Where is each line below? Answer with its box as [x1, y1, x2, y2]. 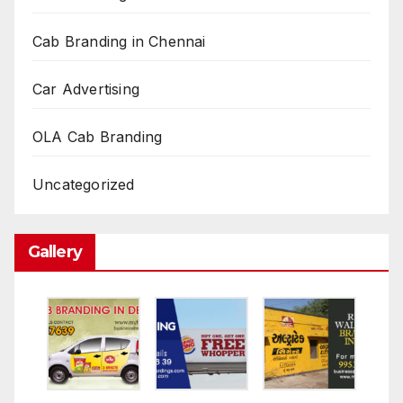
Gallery [28, 242, 82, 263]
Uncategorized [32, 175, 135, 193]
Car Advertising [32, 79, 139, 98]
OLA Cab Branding [32, 127, 163, 146]
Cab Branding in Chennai [32, 31, 206, 50]
